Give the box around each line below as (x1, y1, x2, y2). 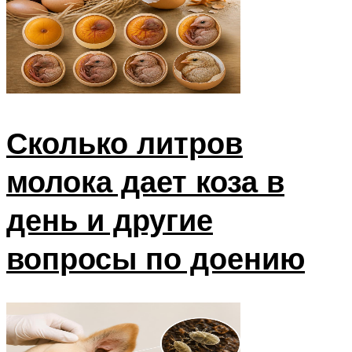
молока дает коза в (6, 162, 284, 201)
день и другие (6, 200, 213, 240)
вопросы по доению (6, 239, 305, 278)
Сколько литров (6, 123, 243, 163)
